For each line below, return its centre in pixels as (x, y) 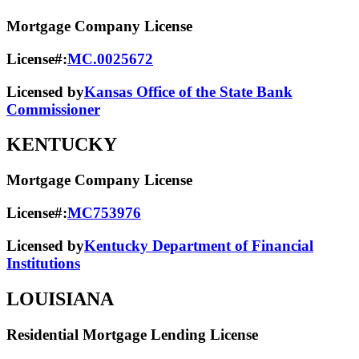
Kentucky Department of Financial (199, 245)
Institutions (43, 263)
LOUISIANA (60, 298)
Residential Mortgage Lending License (132, 334)
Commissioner (53, 109)
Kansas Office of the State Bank (188, 91)
